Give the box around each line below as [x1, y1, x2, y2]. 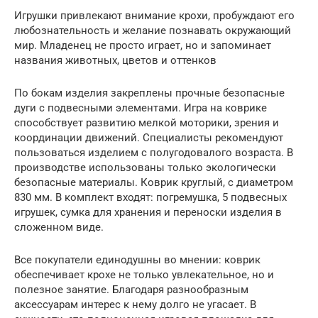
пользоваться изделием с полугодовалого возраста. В [14, 146, 293, 159]
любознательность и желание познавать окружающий [14, 24, 291, 37]
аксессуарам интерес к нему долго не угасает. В [14, 298, 256, 311]
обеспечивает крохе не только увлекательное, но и [14, 268, 274, 281]
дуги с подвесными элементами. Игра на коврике [14, 102, 267, 114]
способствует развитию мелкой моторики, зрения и [14, 116, 279, 129]
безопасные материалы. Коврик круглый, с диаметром [14, 176, 293, 189]
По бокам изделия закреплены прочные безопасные [14, 87, 285, 99]
